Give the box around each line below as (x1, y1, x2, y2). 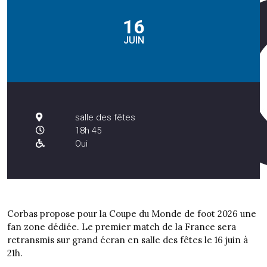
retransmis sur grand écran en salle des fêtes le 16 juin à (7, 234, 248, 246)
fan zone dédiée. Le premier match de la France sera (7, 221, 236, 232)
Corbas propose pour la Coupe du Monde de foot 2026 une (7, 208, 256, 219)
